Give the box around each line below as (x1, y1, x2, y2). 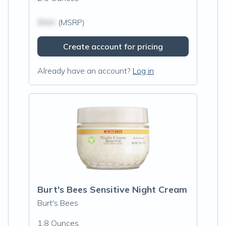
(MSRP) (56, 17, 85, 27)
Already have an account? (37, 66, 131, 76)
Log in (133, 66, 154, 76)
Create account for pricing (63, 41, 163, 51)
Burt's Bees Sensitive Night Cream (37, 184, 187, 195)
